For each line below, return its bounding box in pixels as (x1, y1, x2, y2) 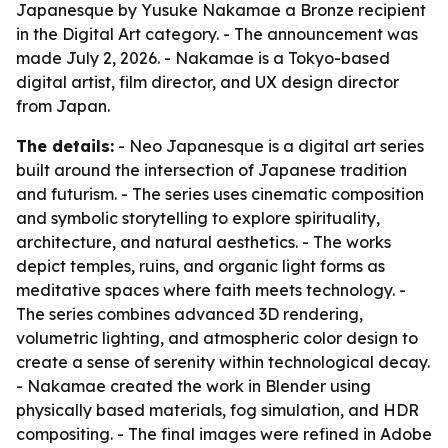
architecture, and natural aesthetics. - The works (16, 232, 391, 252)
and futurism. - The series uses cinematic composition (16, 184, 424, 204)
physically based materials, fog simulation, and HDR (16, 400, 419, 420)
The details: (16, 136, 114, 156)
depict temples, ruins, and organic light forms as (16, 256, 385, 276)
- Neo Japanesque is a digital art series (114, 136, 424, 156)
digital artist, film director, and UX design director (16, 72, 399, 92)
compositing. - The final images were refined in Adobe (16, 424, 432, 444)
